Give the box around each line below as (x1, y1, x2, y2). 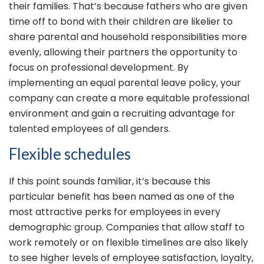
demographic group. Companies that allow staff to (9, 220, 245, 235)
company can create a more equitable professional (9, 91, 249, 105)
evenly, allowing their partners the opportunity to (9, 45, 237, 60)
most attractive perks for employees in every (9, 205, 220, 219)
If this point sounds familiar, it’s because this (9, 174, 210, 189)
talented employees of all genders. (9, 122, 170, 136)
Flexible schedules (9, 144, 131, 164)
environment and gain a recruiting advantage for (9, 107, 235, 121)
